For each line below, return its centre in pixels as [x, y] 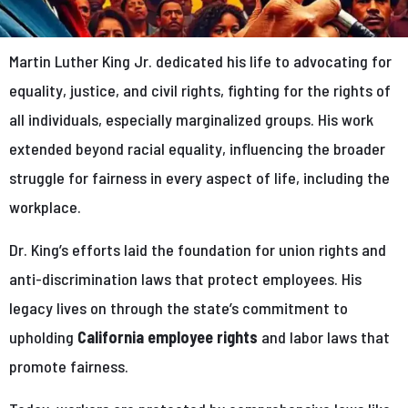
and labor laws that [324, 337]
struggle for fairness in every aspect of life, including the [199, 178]
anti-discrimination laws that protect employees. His [185, 279]
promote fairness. [71, 367]
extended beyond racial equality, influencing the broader [197, 149]
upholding [43, 337]
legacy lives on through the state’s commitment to [178, 308]
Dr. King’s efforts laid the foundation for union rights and [198, 250]
